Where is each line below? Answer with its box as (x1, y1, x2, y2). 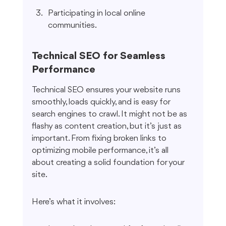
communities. (47, 21, 97, 30)
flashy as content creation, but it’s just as (31, 122, 184, 131)
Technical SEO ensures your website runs (31, 86, 183, 95)
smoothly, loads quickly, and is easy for (31, 98, 172, 107)
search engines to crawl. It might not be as (31, 110, 189, 119)
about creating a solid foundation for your (31, 158, 186, 167)
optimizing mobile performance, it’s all (31, 146, 171, 155)
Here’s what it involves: (31, 198, 116, 207)
